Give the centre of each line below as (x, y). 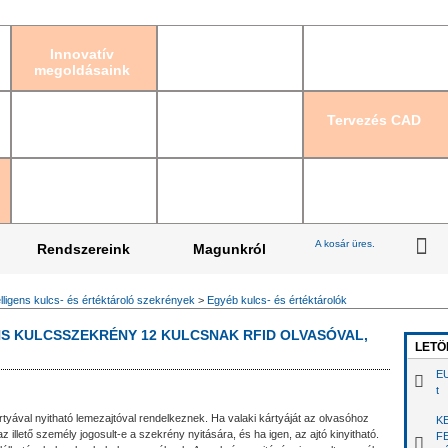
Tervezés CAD (374, 120)
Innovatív (81, 54)
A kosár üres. (345, 243)
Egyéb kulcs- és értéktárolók (277, 300)
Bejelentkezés (392, 13)
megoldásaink (81, 70)
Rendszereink (83, 249)
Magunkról (229, 249)
